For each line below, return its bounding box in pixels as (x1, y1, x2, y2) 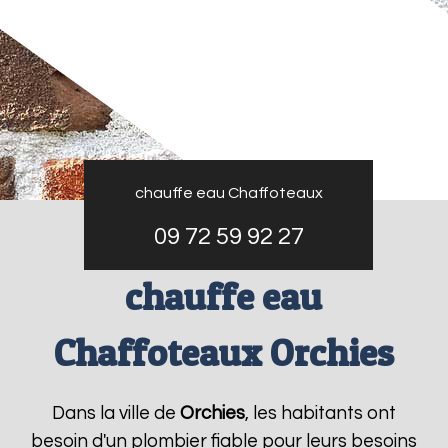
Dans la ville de (51, 404, 180, 423)
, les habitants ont (244, 404, 396, 423)
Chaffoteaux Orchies (53, 330, 394, 375)
